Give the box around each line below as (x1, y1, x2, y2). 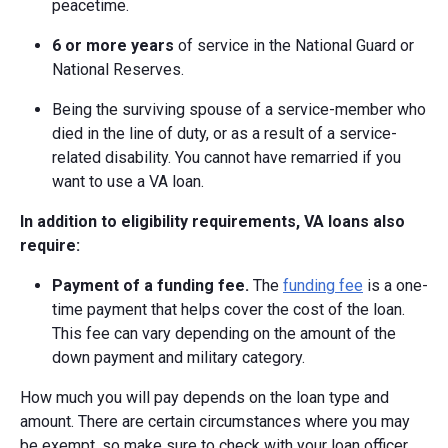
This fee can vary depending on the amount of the (52, 324, 396, 344)
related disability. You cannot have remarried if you (52, 148, 401, 168)
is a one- (363, 276, 428, 296)
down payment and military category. (52, 348, 305, 368)
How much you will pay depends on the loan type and (20, 388, 389, 408)
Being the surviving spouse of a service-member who (52, 100, 426, 120)
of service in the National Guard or (178, 36, 414, 56)
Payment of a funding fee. (52, 276, 253, 296)
